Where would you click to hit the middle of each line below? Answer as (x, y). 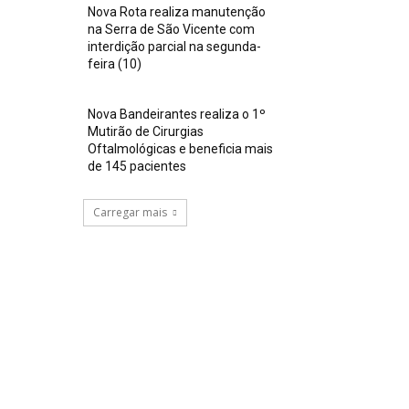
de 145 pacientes (137, 167)
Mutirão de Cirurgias (146, 132)
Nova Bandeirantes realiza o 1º (177, 115)
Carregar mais (130, 213)
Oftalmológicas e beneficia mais (181, 149)
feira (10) (115, 64)
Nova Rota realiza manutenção (177, 12)
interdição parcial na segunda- (175, 47)
